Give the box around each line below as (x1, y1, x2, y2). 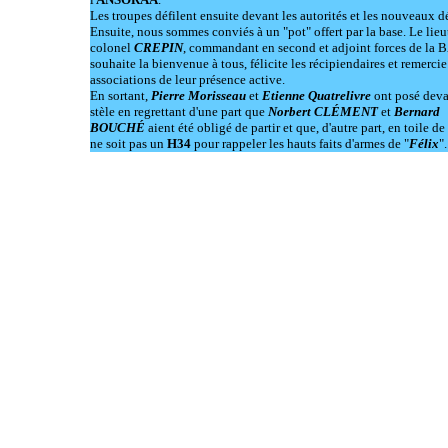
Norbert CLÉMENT (268, 104, 378, 119)
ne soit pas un (90, 136, 167, 151)
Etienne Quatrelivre (262, 88, 371, 103)
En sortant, (90, 88, 148, 103)
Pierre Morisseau (148, 88, 249, 103)
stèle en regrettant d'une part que (90, 104, 268, 119)
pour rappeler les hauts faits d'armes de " (191, 136, 409, 151)
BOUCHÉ (90, 120, 145, 135)
